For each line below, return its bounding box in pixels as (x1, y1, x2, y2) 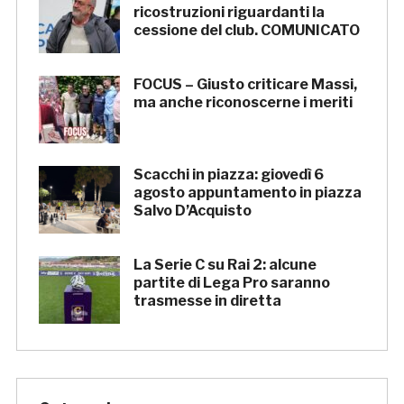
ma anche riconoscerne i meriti (133, 94, 353, 112)
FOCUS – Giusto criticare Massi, (133, 76, 357, 94)
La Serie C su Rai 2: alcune (133, 256, 317, 274)
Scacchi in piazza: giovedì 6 (133, 166, 324, 184)
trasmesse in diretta (133, 292, 281, 310)
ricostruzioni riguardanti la (133, 4, 325, 22)
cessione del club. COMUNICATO (133, 22, 360, 40)
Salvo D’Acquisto (133, 202, 252, 220)
